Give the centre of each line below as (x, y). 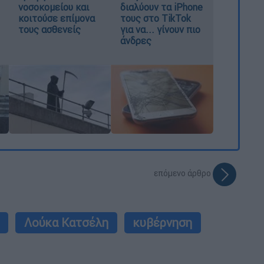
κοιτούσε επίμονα (56, 18)
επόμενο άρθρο (184, 174)
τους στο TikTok (156, 18)
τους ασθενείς (49, 29)
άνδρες (136, 40)
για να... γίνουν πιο (161, 29)
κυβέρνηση (163, 222)
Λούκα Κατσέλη (66, 222)
